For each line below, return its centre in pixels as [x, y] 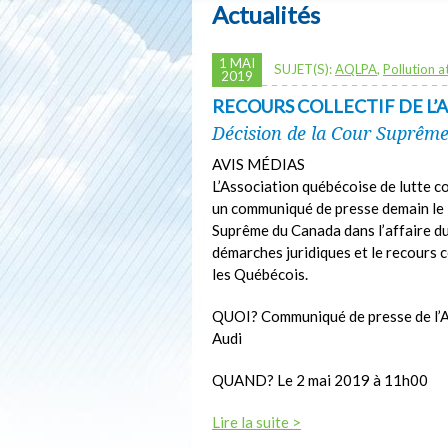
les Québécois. [260, 273]
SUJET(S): [304, 68]
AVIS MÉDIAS [258, 163]
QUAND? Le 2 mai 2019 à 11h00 [320, 379]
